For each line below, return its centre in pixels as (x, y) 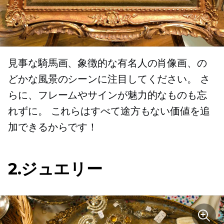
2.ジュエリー (55, 169)
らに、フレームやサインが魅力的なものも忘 (107, 95)
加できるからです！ (53, 127)
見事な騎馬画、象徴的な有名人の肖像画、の (107, 63)
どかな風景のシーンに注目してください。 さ (109, 79)
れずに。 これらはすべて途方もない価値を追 (109, 111)
